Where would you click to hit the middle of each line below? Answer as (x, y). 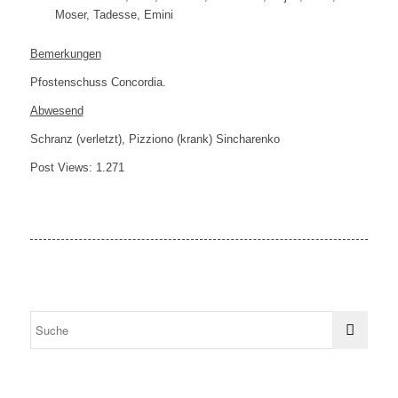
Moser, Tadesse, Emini (114, 15)
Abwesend (56, 111)
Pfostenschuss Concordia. (98, 83)
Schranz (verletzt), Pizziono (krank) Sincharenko (155, 139)
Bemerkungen (65, 54)
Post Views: (61, 168)
